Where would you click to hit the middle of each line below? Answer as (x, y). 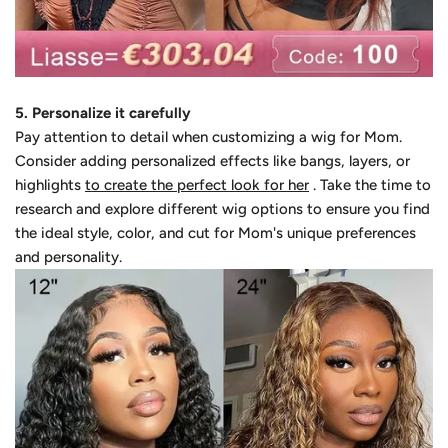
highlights (50, 185)
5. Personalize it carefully (103, 113)
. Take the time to (370, 185)
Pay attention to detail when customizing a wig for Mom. (208, 137)
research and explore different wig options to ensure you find (222, 209)
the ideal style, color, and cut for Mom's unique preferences (215, 233)
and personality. (68, 257)
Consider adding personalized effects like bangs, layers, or (212, 161)
